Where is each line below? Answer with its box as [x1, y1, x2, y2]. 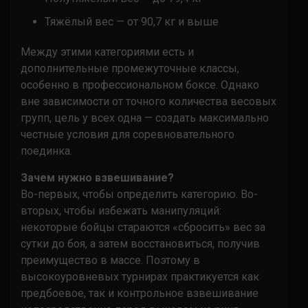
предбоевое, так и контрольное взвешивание [21, 286, 258, 300]
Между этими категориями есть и [21, 45, 194, 58]
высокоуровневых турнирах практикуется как [21, 269, 259, 283]
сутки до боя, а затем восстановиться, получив [21, 236, 260, 250]
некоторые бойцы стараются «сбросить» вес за [21, 220, 265, 234]
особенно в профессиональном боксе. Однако [21, 78, 259, 91]
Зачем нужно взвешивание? [21, 170, 174, 184]
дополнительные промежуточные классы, [21, 61, 239, 75]
